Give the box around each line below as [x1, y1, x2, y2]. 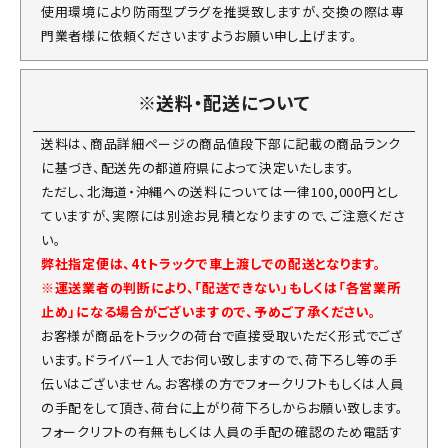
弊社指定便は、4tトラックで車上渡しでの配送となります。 [41, 254, 382, 273]
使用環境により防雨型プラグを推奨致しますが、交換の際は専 [41, 2, 405, 21]
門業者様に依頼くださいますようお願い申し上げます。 [41, 26, 358, 45]
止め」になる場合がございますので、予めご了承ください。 [41, 302, 377, 321]
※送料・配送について [137, 89, 311, 115]
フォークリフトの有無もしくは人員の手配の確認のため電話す [41, 422, 403, 441]
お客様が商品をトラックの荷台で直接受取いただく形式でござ [41, 326, 403, 345]
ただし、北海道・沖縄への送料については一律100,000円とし [41, 182, 399, 201]
